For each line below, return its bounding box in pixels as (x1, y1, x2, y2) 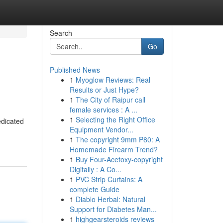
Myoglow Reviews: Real (75, 75, 150, 85)
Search (49, 28, 72, 38)
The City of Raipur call (75, 95, 145, 105)
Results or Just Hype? (69, 85, 139, 95)
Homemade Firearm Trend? (69, 144, 158, 154)
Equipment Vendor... (69, 124, 133, 134)
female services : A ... (69, 105, 137, 114)
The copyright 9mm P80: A (75, 134, 160, 144)
